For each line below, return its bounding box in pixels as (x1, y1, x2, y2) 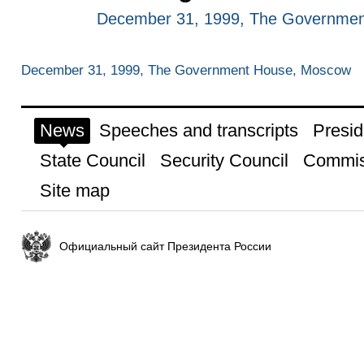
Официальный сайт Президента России (58, 239, 271, 253)
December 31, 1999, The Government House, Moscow (20, 63, 351, 78)
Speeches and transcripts (98, 119, 298, 141)
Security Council (159, 149, 288, 171)
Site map (39, 180, 110, 201)
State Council (39, 149, 145, 171)
